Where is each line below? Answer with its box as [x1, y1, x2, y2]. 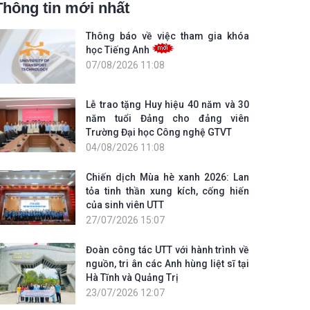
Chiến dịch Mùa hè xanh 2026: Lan [86, 171, 250, 183]
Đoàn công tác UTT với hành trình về [86, 244, 250, 255]
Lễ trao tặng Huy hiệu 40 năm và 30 [86, 98, 250, 110]
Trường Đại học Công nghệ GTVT [86, 126, 232, 138]
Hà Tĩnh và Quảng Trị [86, 271, 179, 283]
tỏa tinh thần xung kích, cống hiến [86, 185, 250, 197]
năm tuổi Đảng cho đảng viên [86, 112, 250, 124]
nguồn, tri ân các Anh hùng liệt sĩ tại [86, 257, 250, 269]
